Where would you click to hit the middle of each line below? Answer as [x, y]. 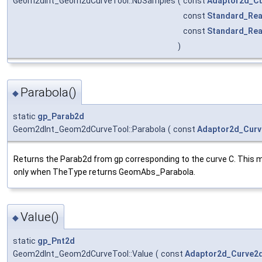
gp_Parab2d [61, 116]
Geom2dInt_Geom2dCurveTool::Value [83, 254]
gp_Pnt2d [56, 241]
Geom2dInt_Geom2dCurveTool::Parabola [89, 129]
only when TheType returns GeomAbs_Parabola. [104, 172]
